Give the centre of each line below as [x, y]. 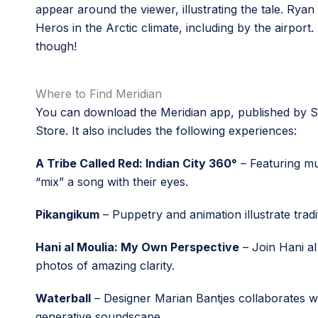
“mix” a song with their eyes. [112, 182]
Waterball [63, 298]
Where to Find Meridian [99, 94]
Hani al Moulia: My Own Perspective [137, 247]
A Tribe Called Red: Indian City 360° [136, 163]
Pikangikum [67, 214]
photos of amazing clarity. [105, 265]
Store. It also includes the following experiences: [166, 131]
